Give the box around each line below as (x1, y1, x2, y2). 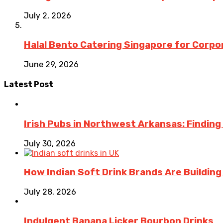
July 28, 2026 (24, 187, 76, 197)
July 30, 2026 (24, 138, 76, 148)
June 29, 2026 (24, 59, 79, 69)
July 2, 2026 (24, 11, 71, 21)
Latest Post (4, 79, 53, 89)
